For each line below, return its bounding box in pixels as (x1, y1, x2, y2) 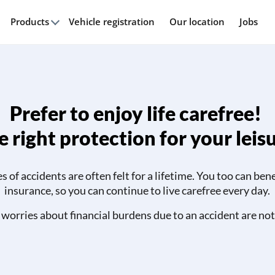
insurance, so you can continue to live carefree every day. (4, 184, 271, 197)
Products (10, 15, 49, 28)
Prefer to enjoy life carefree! (9, 101, 265, 125)
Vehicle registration (68, 15, 155, 28)
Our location (169, 15, 225, 28)
